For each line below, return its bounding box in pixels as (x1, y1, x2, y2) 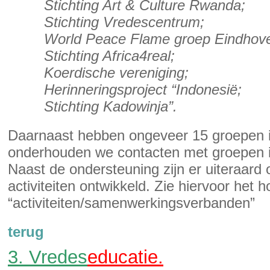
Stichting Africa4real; (44, 48, 175, 64)
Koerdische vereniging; (44, 64, 189, 81)
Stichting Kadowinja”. (44, 98, 177, 115)
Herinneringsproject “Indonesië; (44, 81, 242, 98)
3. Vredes (8, 246, 87, 268)
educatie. (87, 246, 163, 268)
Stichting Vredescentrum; (44, 14, 204, 30)
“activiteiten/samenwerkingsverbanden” (8, 195, 255, 211)
